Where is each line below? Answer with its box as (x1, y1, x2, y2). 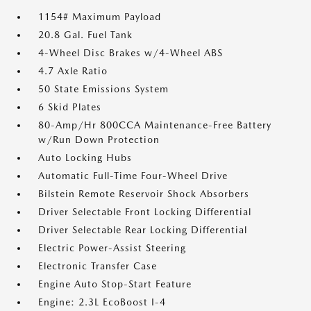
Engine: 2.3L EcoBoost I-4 (38, 296, 166, 308)
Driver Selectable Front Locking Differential (38, 206, 251, 218)
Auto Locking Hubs (38, 152, 132, 164)
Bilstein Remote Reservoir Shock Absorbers (38, 188, 249, 200)
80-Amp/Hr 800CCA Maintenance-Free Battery (38, 119, 271, 131)
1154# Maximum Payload (38, 11, 161, 23)
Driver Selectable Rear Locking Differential (38, 224, 247, 236)
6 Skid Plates (38, 101, 101, 113)
